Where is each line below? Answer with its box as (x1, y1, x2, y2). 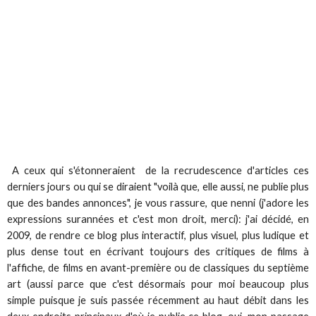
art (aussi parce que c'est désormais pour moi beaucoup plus (7, 278, 309, 291)
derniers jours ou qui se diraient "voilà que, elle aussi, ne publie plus (7, 181, 309, 193)
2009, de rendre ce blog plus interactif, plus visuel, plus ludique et (7, 229, 309, 242)
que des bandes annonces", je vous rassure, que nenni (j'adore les (7, 197, 309, 209)
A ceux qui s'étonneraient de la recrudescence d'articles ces (7, 164, 309, 177)
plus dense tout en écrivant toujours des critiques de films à (7, 245, 309, 258)
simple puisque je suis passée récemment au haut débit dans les (7, 294, 309, 307)
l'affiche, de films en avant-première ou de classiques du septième (7, 262, 309, 274)
